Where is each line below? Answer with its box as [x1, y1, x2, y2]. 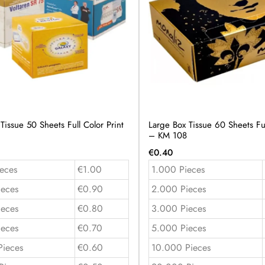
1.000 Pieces [151, 162, 205, 176]
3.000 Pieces [151, 201, 206, 215]
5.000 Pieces [151, 221, 206, 235]
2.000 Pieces [151, 182, 206, 196]
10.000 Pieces [151, 240, 211, 254]
